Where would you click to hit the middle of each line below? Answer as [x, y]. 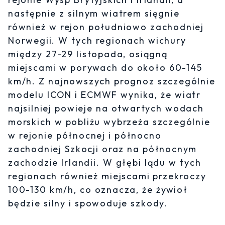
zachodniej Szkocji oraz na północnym [103, 149]
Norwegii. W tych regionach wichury [97, 41]
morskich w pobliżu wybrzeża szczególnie [109, 122]
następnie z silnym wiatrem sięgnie [94, 14]
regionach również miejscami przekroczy [107, 176]
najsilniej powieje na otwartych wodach [106, 108]
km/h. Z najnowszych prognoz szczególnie [112, 81]
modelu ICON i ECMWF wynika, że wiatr [104, 95]
